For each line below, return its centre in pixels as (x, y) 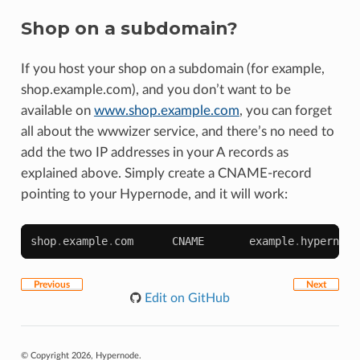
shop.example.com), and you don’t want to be (155, 89)
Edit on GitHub (186, 298)
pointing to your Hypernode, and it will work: (154, 194)
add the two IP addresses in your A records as (154, 152)
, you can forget (285, 110)
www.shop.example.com (166, 110)
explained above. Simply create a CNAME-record (166, 173)
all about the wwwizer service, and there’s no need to (177, 131)
